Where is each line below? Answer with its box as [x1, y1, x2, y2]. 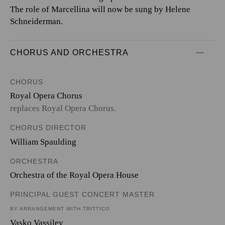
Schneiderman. [10, 16, 63, 26]
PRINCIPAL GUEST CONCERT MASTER [10, 190, 155, 198]
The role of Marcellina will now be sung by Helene [10, 4, 190, 14]
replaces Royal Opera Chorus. [10, 103, 116, 113]
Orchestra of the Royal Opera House [10, 170, 139, 180]
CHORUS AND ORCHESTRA [10, 48, 129, 57]
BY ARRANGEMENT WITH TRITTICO [10, 205, 110, 211]
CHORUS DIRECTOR [10, 124, 86, 132]
